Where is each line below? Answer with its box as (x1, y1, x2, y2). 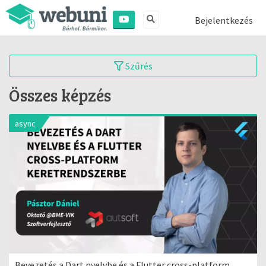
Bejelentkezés (195, 14, 253, 26)
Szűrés (123, 60, 153, 72)
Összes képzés (9, 84, 111, 106)
